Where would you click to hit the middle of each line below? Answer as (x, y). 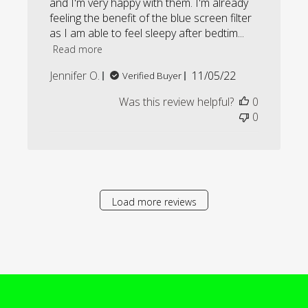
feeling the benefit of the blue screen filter (151, 18)
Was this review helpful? (176, 102)
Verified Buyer (152, 76)
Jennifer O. (75, 76)
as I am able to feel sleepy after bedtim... (147, 33)
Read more (78, 49)
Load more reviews (154, 201)
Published (237, 75)
